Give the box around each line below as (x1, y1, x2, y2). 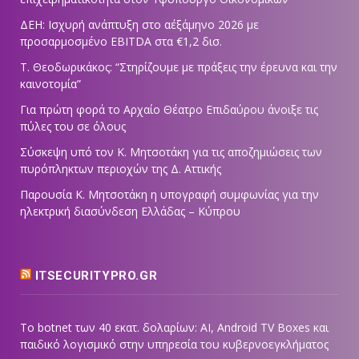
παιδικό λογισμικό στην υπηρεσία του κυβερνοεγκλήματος (20, 337, 329, 353)
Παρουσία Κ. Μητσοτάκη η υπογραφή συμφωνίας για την (20, 187, 319, 203)
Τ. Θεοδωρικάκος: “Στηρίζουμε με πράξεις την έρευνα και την (20, 59, 337, 75)
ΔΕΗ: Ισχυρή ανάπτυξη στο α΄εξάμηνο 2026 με (20, 17, 259, 33)
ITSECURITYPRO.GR (34, 268, 158, 284)
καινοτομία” (20, 76, 81, 92)
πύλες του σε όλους (20, 119, 126, 135)
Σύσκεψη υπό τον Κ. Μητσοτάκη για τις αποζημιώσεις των (20, 144, 322, 160)
